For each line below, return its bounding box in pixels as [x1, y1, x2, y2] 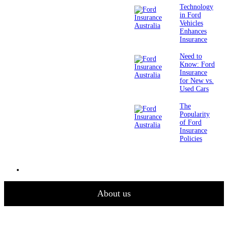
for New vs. [180, 77, 214, 85]
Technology [180, 3, 213, 11]
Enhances [180, 27, 207, 35]
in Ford [180, 11, 201, 19]
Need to [180, 52, 202, 61]
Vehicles [180, 19, 203, 27]
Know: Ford [180, 61, 215, 69]
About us [97, 188, 131, 199]
